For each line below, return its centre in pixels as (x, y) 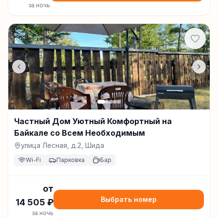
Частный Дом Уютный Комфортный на (93, 121)
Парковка (71, 160)
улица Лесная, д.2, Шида (63, 145)
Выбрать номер (128, 199)
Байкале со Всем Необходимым (80, 133)
